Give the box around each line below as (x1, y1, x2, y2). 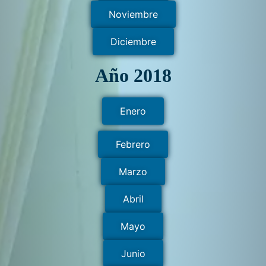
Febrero (116, 138, 150, 151)
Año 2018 (94, 65, 172, 87)
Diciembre (110, 35, 156, 47)
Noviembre (108, 8, 158, 20)
